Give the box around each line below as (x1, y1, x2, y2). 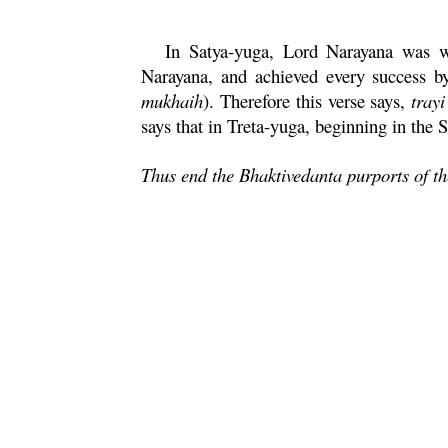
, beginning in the (305, 113, 439, 138)
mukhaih (141, 88, 204, 113)
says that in (141, 113, 228, 138)
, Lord (269, 38, 327, 63)
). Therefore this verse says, (203, 88, 412, 113)
